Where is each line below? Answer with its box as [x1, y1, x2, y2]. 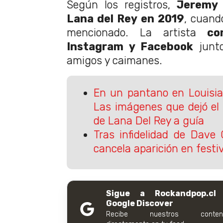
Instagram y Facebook [67, 40, 194, 53]
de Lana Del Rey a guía [93, 114, 204, 127]
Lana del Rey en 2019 [67, 12, 184, 25]
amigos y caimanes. [67, 54, 162, 67]
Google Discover [106, 198, 173, 208]
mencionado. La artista [67, 26, 208, 39]
